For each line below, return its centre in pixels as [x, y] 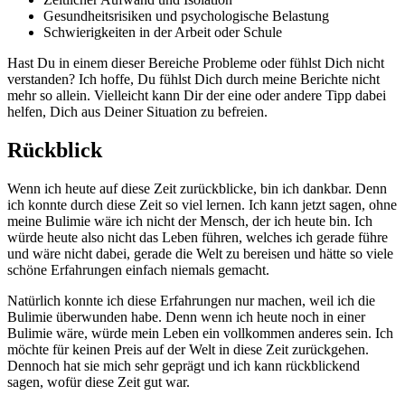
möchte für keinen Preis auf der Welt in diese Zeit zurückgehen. [188, 350]
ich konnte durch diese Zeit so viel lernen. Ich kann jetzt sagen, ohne [202, 205]
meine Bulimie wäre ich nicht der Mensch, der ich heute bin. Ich [190, 221]
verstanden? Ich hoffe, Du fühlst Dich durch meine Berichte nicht [193, 80]
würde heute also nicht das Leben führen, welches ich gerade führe [198, 238]
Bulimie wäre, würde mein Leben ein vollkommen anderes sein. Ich [200, 334]
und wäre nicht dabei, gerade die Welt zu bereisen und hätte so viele [200, 254]
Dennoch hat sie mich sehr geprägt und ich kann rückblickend [184, 366]
